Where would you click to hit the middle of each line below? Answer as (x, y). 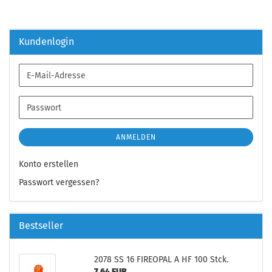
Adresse (42, 99)
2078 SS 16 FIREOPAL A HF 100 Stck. (161, 260)
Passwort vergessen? (59, 182)
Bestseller (41, 226)
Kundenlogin (46, 42)
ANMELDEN (136, 137)
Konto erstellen (49, 164)
